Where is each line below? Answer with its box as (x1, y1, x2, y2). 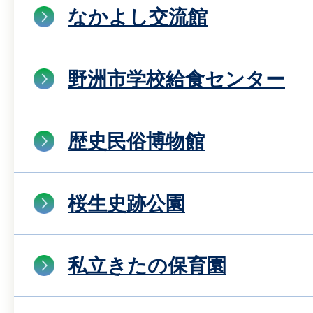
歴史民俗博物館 (68, 130, 205, 152)
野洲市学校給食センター (68, 68, 285, 90)
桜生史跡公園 (68, 192, 185, 214)
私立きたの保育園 (68, 254, 226, 277)
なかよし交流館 (68, 6, 208, 28)
